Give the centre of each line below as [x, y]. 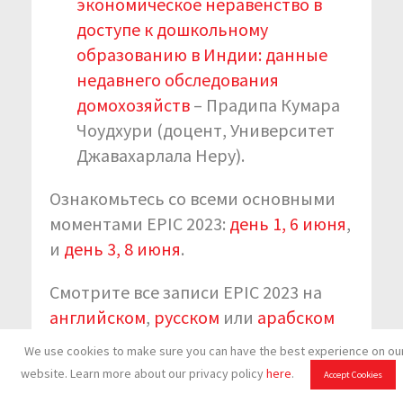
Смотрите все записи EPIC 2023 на [186, 291]
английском [98, 317]
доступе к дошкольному [172, 29]
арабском [296, 317]
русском [187, 317]
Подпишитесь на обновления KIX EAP [200, 385]
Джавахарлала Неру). [161, 155]
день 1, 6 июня [288, 223]
